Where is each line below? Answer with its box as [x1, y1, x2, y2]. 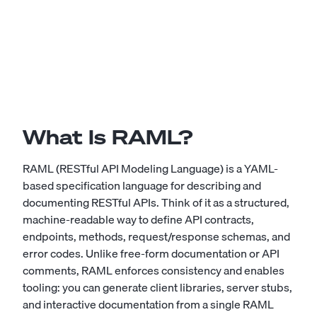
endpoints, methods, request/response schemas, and [23, 227, 290, 246]
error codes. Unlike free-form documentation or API [23, 244, 279, 263]
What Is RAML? [23, 124, 192, 150]
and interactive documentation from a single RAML [23, 295, 274, 313]
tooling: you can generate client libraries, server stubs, [23, 278, 292, 296]
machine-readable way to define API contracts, [23, 210, 254, 229]
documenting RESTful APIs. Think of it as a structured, [23, 193, 289, 212]
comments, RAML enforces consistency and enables [23, 261, 284, 279]
